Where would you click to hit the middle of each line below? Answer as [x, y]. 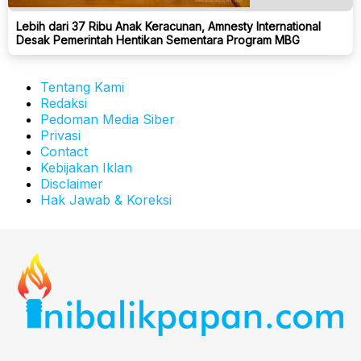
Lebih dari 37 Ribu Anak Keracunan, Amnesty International [168, 26]
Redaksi [64, 103]
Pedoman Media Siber [108, 119]
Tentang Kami [82, 87]
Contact [64, 151]
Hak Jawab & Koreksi [106, 199]
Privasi [60, 135]
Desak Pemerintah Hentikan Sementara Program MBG [158, 39]
